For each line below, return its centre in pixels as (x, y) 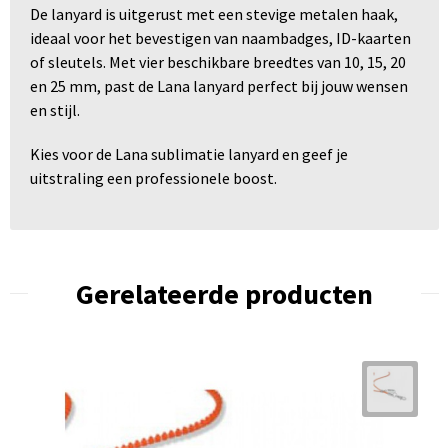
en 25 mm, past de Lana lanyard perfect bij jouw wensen (218, 85)
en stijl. (54, 109)
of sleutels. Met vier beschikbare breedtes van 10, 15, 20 (217, 61)
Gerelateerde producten (224, 293)
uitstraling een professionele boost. (153, 177)
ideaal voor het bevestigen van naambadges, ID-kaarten (220, 37)
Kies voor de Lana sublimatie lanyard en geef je (188, 153)
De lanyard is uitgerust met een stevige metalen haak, (213, 13)
